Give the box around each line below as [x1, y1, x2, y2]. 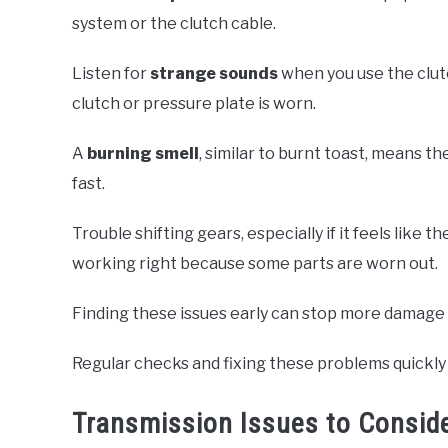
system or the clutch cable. [72, 14, 276, 34]
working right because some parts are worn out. [72, 254, 438, 274]
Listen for [72, 64, 150, 84]
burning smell [87, 144, 199, 164]
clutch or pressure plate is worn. [72, 94, 316, 114]
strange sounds [150, 64, 278, 84]
